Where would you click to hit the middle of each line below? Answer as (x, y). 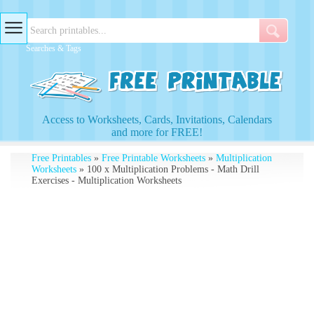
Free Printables (61, 158)
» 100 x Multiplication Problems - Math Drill (168, 169)
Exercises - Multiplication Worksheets (106, 180)
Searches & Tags (54, 48)
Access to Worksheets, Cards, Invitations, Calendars (157, 120)
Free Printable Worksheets (153, 158)
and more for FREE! (157, 132)
